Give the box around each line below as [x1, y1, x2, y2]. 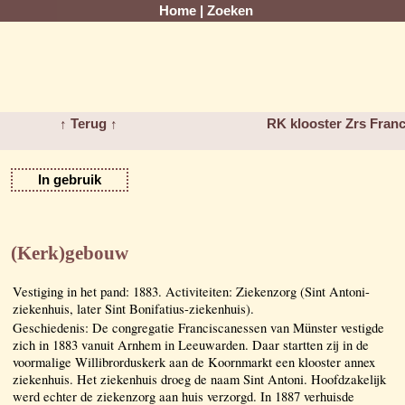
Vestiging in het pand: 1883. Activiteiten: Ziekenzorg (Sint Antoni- [13, 282, 370, 300]
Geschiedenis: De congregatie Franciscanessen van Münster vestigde [13, 318, 384, 336]
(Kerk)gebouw [11, 242, 128, 264]
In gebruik [38, 173, 101, 187]
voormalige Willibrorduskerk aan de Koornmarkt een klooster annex [13, 353, 375, 371]
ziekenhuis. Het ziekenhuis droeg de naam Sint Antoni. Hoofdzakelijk [13, 370, 386, 388]
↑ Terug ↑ [60, 117, 118, 131]
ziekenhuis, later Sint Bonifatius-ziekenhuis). [13, 299, 254, 317]
